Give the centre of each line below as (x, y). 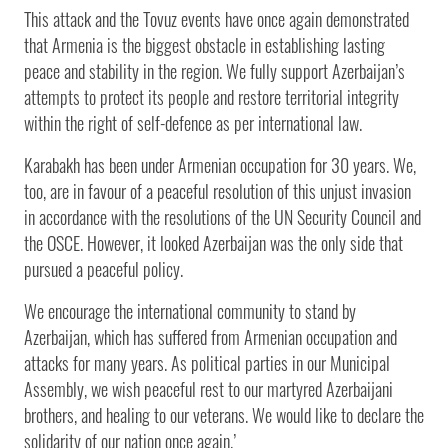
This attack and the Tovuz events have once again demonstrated (216, 18)
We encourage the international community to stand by (190, 310)
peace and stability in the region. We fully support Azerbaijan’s (214, 70)
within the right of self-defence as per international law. (193, 122)
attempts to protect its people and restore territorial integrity (211, 96)
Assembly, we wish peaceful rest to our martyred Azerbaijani (208, 388)
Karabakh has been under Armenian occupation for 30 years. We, (220, 164)
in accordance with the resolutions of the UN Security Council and (222, 216)
